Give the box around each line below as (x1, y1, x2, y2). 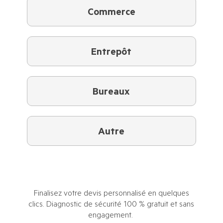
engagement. (88, 212, 135, 221)
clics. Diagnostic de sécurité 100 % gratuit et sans (28, 201, 195, 210)
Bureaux (93, 88, 130, 99)
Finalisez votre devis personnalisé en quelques (33, 190, 189, 199)
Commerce (87, 8, 135, 19)
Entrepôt (91, 48, 132, 59)
